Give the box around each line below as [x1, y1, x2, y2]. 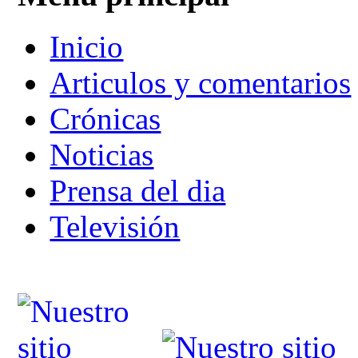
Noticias [50, 137, 154, 173]
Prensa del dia [50, 173, 226, 209]
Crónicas [50, 101, 161, 137]
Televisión [50, 209, 181, 245]
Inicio [50, 30, 124, 65]
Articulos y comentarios [50, 66, 352, 101]
